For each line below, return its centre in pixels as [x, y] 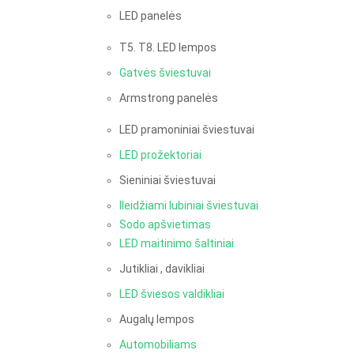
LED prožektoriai [160, 154]
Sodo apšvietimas [165, 224]
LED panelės [151, 15]
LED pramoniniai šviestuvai [187, 129]
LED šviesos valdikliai [172, 294]
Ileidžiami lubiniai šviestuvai [189, 205]
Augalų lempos [157, 319]
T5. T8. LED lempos [168, 47]
